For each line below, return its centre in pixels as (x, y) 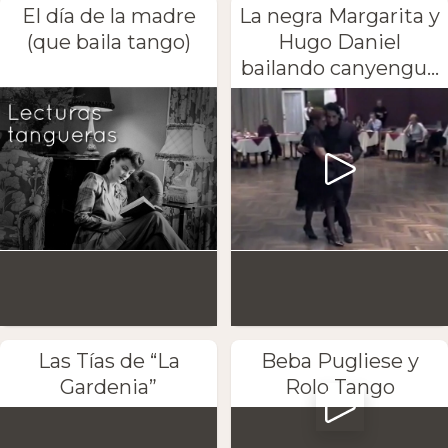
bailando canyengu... (339, 67)
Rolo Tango (339, 386)
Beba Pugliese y (339, 360)
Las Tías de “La (108, 360)
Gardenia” (108, 386)
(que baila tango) (108, 41)
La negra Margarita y (339, 15)
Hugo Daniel (339, 41)
